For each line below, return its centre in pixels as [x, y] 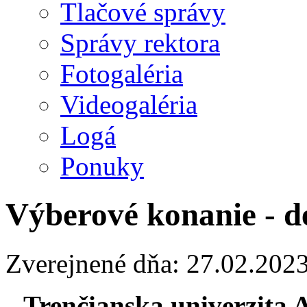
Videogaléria [129, 105]
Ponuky [102, 166]
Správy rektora [140, 43]
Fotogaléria [122, 74]
